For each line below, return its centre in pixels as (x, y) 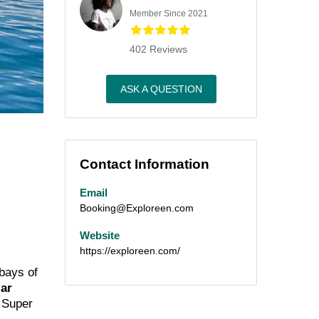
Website (100, 235)
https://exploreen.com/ (130, 250)
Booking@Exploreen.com (137, 208)
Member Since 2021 (169, 14)
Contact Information (145, 164)
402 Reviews (158, 49)
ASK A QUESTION (161, 89)
